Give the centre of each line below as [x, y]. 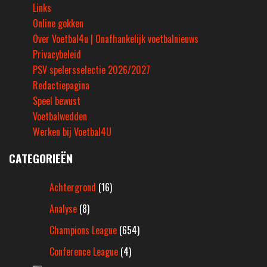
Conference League [84, 252]
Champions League [83, 230]
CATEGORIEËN [41, 159]
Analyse [63, 209]
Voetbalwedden [60, 117]
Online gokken [58, 24]
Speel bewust [57, 101]
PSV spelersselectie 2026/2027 [91, 70]
